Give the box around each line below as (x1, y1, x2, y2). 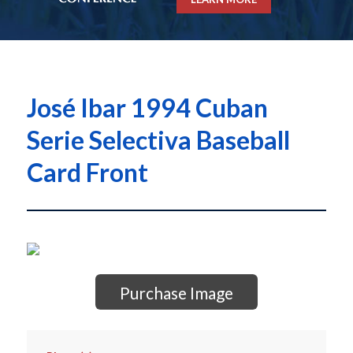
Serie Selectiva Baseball (26, 124, 290, 156)
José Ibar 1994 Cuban (26, 92, 268, 124)
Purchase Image (119, 283, 233, 303)
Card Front (26, 157, 148, 188)
